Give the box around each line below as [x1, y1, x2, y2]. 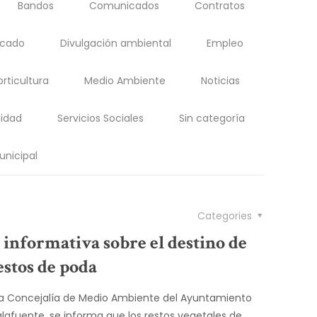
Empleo [206, 36, 243, 50]
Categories [197, 209, 255, 223]
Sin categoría [178, 111, 245, 125]
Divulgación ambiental [59, 36, 171, 50]
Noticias [201, 74, 241, 88]
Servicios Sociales [57, 111, 144, 125]
